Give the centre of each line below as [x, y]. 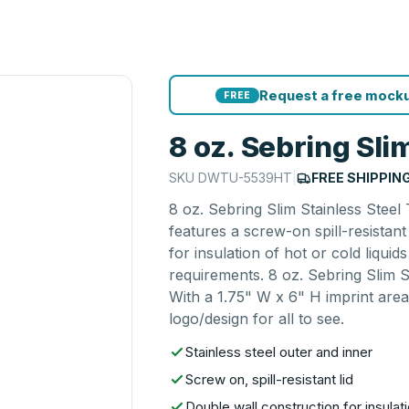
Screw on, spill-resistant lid [270, 379]
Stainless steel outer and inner [279, 352]
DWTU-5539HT [246, 178]
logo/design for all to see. [257, 319]
